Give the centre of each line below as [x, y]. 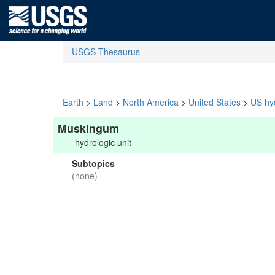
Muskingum [88, 128]
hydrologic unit [103, 142]
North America [151, 102]
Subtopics [93, 163]
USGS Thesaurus [106, 52]
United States [215, 102]
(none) [85, 176]
